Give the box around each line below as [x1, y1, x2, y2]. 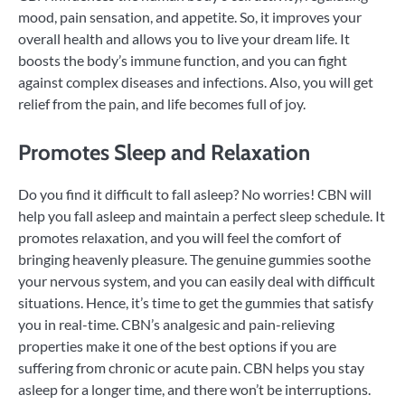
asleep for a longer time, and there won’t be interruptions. [18, 381, 371, 399]
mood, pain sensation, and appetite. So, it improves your [18, 8, 362, 26]
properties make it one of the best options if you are [18, 337, 336, 355]
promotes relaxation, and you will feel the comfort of [18, 229, 341, 247]
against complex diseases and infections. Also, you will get [18, 73, 373, 91]
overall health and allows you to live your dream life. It [18, 30, 350, 48]
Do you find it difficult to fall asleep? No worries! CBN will [18, 185, 372, 203]
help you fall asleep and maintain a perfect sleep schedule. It [18, 207, 385, 225]
